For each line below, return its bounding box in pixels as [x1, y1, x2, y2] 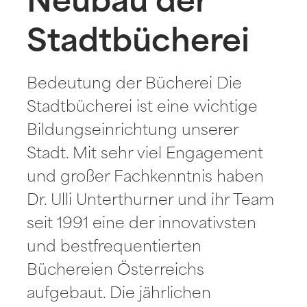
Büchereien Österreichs [27, 264, 205, 279]
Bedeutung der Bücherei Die [27, 77, 243, 93]
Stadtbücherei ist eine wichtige [27, 101, 258, 116]
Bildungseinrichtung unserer [27, 124, 239, 139]
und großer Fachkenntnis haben [27, 171, 265, 186]
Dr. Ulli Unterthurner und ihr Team [27, 194, 275, 209]
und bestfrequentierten [27, 241, 202, 256]
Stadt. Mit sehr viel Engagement [27, 147, 264, 162]
